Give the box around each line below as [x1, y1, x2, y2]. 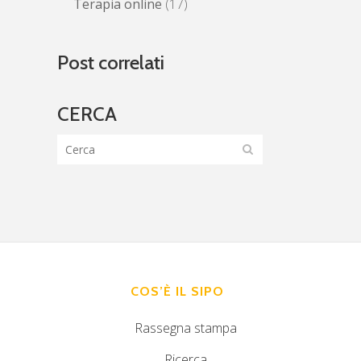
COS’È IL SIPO [131, 284, 225, 300]
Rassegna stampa [134, 319, 237, 338]
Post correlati [57, 51, 164, 75]
